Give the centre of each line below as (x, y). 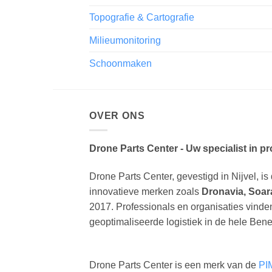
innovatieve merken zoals (145, 191)
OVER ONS (117, 115)
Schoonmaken (121, 63)
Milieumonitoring (125, 40)
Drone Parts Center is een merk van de (174, 265)
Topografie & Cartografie (142, 17)
